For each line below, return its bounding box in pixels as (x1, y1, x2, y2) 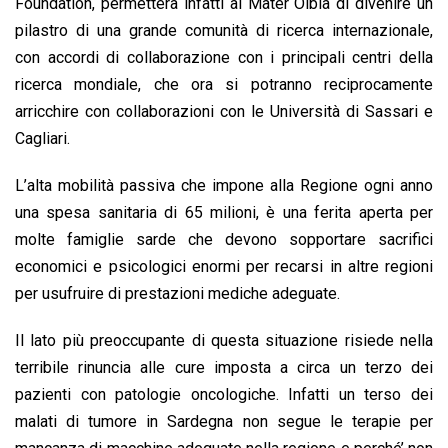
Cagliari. (15, 129, 70, 149)
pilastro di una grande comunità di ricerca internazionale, (15, 21, 433, 41)
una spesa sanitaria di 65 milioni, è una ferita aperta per (15, 203, 433, 223)
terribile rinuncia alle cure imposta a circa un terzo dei (15, 358, 433, 378)
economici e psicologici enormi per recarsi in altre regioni (15, 257, 433, 277)
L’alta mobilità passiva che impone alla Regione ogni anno (15, 176, 433, 196)
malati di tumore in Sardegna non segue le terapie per (15, 412, 433, 432)
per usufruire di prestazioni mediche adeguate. (15, 284, 340, 304)
